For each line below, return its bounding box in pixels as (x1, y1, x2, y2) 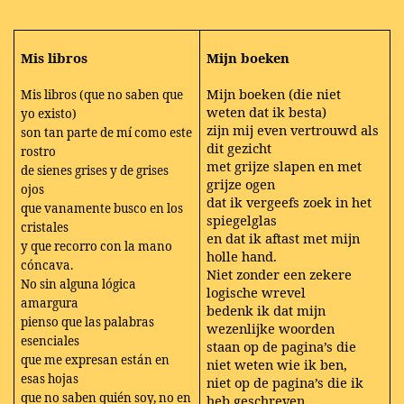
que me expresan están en (21, 351, 170, 368)
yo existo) (21, 105, 78, 122)
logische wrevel (207, 282, 307, 301)
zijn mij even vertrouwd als (207, 120, 380, 139)
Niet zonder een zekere (207, 264, 353, 283)
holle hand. (207, 246, 278, 265)
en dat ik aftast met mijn (207, 228, 361, 247)
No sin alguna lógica (21, 275, 137, 292)
